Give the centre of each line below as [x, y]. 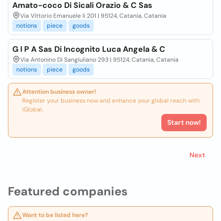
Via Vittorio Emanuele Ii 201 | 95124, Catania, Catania [93, 16]
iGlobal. [33, 110]
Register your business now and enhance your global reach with [111, 101]
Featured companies [68, 191]
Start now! [184, 122]
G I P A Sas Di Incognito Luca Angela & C [89, 49]
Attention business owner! [59, 92]
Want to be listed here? [55, 215]
